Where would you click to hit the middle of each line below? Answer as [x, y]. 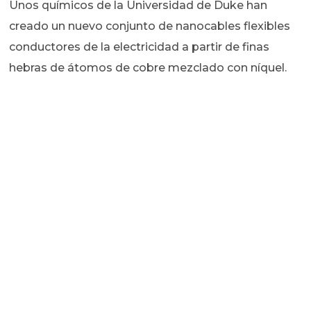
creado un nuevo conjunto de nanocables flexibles [150, 26]
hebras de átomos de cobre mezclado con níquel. [148, 68]
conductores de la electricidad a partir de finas [140, 47]
